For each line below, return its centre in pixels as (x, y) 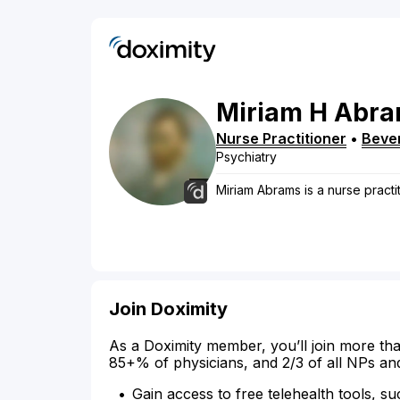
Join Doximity (168, 309)
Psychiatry (246, 157)
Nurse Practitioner (281, 139)
